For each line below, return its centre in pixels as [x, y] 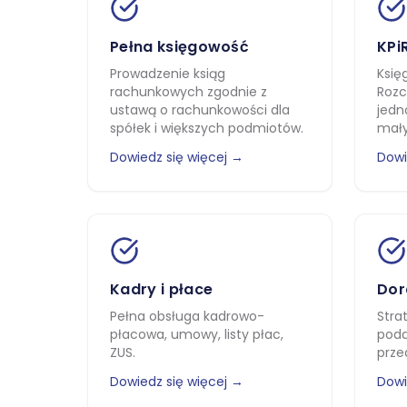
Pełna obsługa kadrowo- [187, 316]
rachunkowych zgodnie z [189, 92]
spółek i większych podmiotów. [207, 128]
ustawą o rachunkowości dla [200, 110]
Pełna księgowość [180, 47]
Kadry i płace [162, 289]
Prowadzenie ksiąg [168, 74]
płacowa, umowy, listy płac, [197, 334]
